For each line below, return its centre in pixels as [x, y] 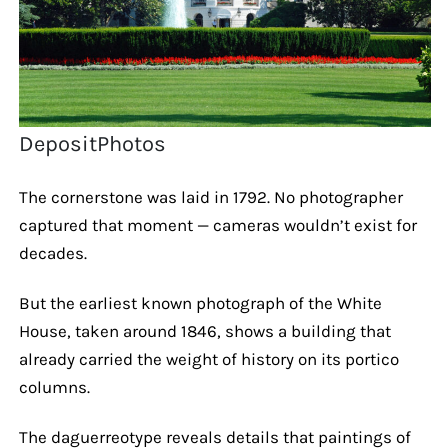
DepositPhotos [93, 143]
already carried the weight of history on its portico [208, 358]
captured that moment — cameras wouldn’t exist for [217, 224]
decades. [52, 252]
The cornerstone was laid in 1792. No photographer [210, 196]
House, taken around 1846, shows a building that [204, 330]
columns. [54, 386]
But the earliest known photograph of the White [200, 302]
